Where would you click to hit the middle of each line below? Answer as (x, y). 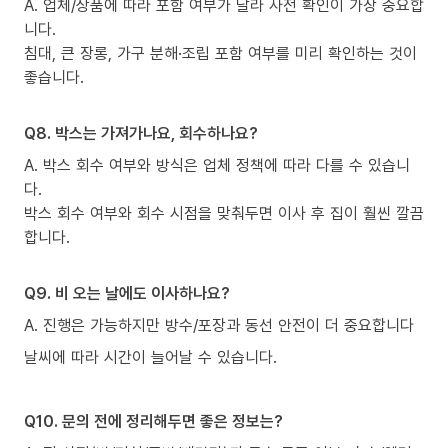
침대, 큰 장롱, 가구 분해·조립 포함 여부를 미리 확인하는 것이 (220, 52)
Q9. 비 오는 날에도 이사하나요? (127, 292)
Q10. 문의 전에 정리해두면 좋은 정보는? (153, 420)
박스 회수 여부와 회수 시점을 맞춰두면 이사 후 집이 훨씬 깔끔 (224, 212)
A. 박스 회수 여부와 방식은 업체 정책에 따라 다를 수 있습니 (217, 164)
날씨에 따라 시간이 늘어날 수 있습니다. (150, 356)
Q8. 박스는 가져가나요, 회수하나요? (141, 132)
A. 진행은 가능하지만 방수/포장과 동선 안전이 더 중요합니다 (219, 324)
